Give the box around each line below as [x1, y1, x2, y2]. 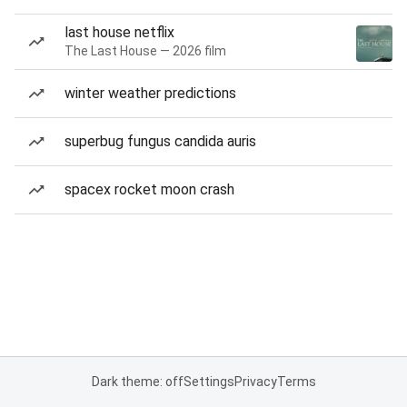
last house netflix [65, 24, 174, 41]
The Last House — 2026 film [65, 44, 226, 58]
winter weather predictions [65, 84, 236, 102]
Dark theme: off [91, 374, 184, 389]
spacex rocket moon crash [65, 181, 234, 198]
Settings [183, 374, 234, 389]
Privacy [233, 374, 277, 389]
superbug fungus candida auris [65, 133, 256, 150]
